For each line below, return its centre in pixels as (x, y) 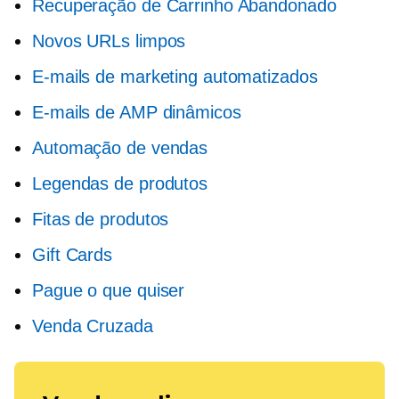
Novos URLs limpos (109, 41)
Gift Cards (72, 255)
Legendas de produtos (120, 184)
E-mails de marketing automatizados (175, 77)
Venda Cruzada (93, 326)
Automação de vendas (120, 148)
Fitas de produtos (101, 220)
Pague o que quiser (109, 291)
